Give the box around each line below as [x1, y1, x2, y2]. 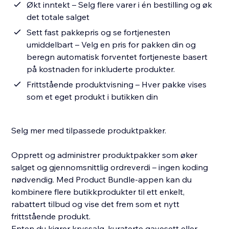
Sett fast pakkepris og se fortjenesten [27, 27, 171, 38]
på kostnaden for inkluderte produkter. [27, 64, 175, 75]
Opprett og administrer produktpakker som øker [11, 150, 198, 161]
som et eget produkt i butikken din [27, 91, 158, 102]
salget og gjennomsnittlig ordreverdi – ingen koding [11, 162, 209, 173]
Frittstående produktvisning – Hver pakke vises [27, 79, 207, 90]
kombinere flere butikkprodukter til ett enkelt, [11, 187, 185, 197]
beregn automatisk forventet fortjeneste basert [27, 52, 208, 62]
